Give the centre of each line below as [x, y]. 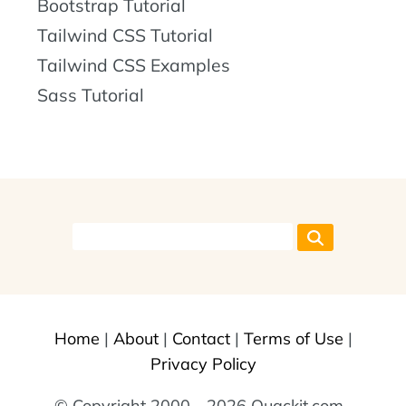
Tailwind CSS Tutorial [125, 35]
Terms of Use [293, 338]
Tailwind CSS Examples [134, 65]
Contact [201, 338]
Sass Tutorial [91, 95]
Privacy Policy [203, 363]
